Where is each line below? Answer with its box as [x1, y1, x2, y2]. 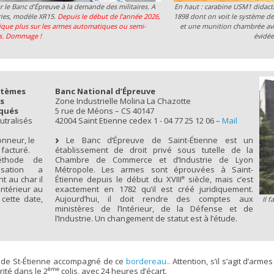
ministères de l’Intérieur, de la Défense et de [54, 202, 254, 214]
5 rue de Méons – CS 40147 [54, 105, 154, 116]
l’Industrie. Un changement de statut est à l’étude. [54, 212, 237, 224]
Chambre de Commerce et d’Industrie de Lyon [54, 154, 254, 165]
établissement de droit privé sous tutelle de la [54, 144, 254, 155]
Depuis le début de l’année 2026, [57, 12, 160, 21]
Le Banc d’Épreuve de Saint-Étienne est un [59, 134, 254, 146]
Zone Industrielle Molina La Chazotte [54, 95, 191, 106]
